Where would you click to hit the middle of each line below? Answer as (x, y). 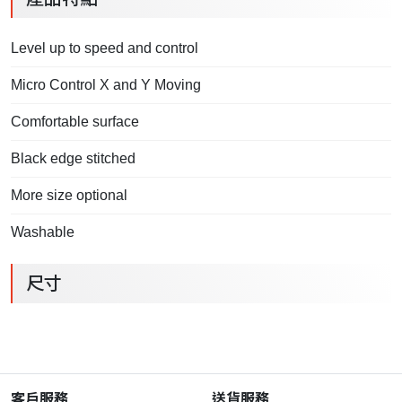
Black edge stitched (73, 159)
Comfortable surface (75, 122)
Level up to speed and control (105, 48)
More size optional (69, 196)
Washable (43, 232)
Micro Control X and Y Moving (106, 85)
